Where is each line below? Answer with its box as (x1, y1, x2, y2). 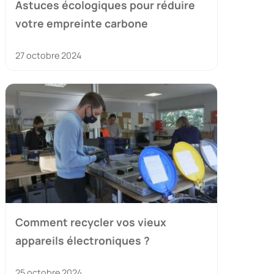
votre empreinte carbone (15, 16, 148, 31)
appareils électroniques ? (15, 233, 150, 248)
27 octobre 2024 (15, 50, 81, 62)
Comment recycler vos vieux (15, 215, 166, 230)
